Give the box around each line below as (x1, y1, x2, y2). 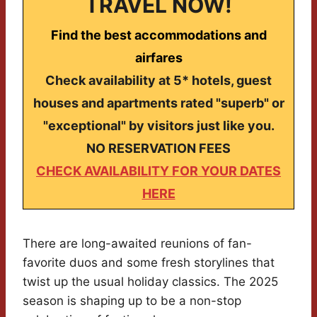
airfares (134, 50, 183, 66)
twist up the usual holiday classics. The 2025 (23, 275, 278, 289)
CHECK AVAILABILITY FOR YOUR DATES (36, 163, 281, 179)
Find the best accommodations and (50, 28, 267, 43)
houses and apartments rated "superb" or (33, 96, 284, 111)
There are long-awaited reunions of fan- (23, 236, 252, 251)
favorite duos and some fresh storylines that (23, 255, 275, 270)
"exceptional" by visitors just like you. (42, 118, 275, 134)
